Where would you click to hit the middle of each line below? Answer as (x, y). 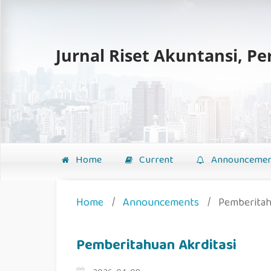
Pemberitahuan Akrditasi (157, 247)
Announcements (161, 204)
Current (155, 160)
